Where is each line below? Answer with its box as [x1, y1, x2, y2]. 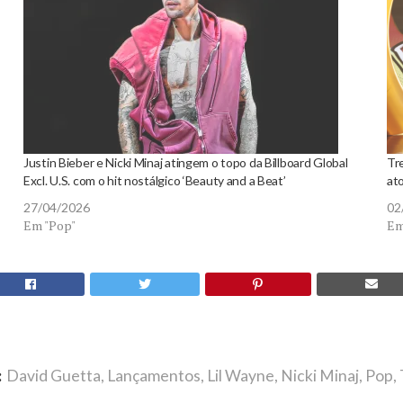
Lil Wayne [207, 366, 274, 385]
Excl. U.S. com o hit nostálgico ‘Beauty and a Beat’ [22, 173, 286, 188]
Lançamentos [107, 366, 201, 385]
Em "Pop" [22, 217, 76, 234]
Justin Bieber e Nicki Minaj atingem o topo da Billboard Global [22, 155, 348, 170]
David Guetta [6, 366, 101, 385]
